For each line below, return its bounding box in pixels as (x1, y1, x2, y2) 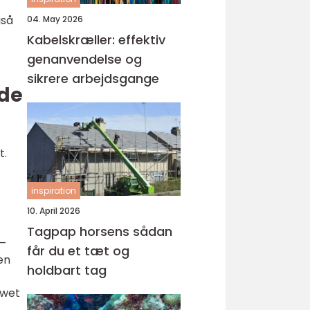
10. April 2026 (27, 205, 80, 217)
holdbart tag (27, 262, 107, 279)
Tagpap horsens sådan (27, 223, 133, 240)
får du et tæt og (27, 242, 129, 259)
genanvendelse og (27, 51, 142, 68)
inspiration (31, 185, 76, 197)
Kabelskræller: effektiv (27, 31, 165, 48)
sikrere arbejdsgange (27, 70, 159, 87)
